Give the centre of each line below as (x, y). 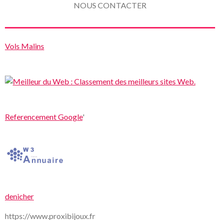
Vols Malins (25, 46)
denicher (19, 196)
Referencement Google (44, 117)
